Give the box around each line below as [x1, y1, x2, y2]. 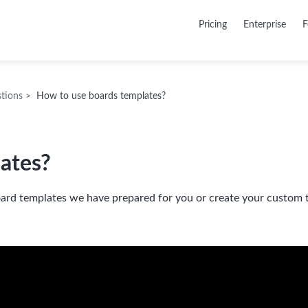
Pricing [199, 20, 227, 30]
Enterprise [243, 20, 286, 30]
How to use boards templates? [36, 91, 166, 101]
